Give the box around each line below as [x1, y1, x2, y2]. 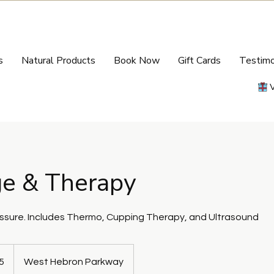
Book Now [114, 54, 160, 67]
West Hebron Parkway [24, 256, 124, 267]
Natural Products [21, 54, 95, 67]
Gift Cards [178, 54, 221, 67]
